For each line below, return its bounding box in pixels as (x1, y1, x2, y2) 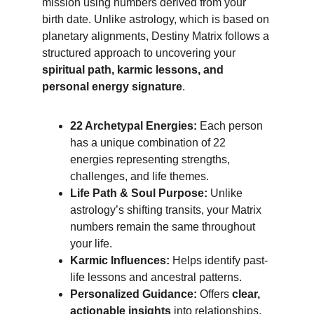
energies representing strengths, (70, 153, 233, 165)
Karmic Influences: (70, 254, 170, 266)
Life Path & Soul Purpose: (70, 187, 207, 199)
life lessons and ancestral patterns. (70, 271, 242, 283)
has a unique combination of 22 (70, 137, 228, 149)
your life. (70, 238, 112, 250)
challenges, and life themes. (70, 170, 209, 182)
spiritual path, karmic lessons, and (42, 64, 226, 76)
